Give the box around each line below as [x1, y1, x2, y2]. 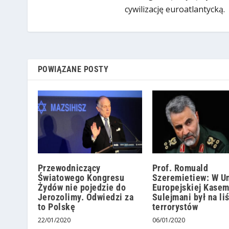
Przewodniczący [37, 162, 101, 173]
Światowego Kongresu [37, 172, 125, 183]
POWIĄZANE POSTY [37, 64, 109, 75]
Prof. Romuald [152, 162, 209, 173]
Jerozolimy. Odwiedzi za [37, 191, 134, 202]
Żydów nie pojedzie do [37, 181, 126, 193]
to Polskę [37, 201, 76, 212]
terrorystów [152, 201, 198, 212]
